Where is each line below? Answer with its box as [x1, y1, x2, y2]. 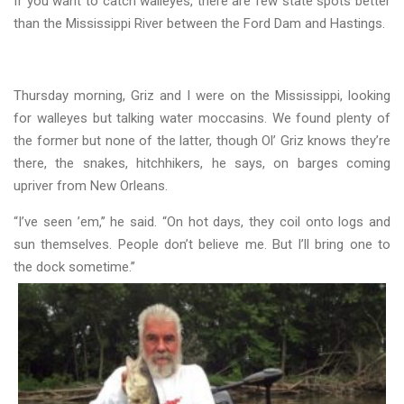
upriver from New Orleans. [14, 178, 168, 194]
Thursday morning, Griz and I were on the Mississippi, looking [14, 87, 390, 104]
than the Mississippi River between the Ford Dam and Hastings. [14, 15, 385, 32]
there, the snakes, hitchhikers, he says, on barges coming [14, 155, 390, 171]
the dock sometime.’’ [14, 259, 135, 275]
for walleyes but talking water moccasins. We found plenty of [14, 110, 390, 126]
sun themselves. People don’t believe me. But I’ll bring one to [14, 236, 390, 252]
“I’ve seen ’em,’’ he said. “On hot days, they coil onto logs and [14, 214, 390, 230]
